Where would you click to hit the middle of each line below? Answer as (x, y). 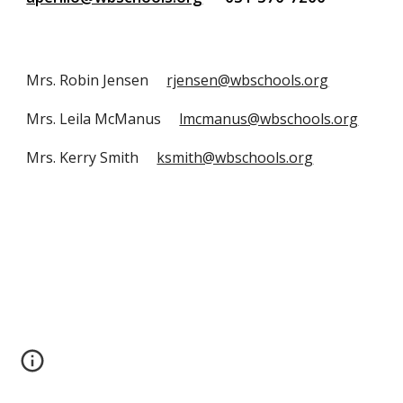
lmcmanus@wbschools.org (269, 119)
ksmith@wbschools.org (235, 157)
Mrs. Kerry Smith (92, 157)
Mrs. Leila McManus (103, 119)
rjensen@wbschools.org (248, 80)
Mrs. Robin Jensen (97, 80)
